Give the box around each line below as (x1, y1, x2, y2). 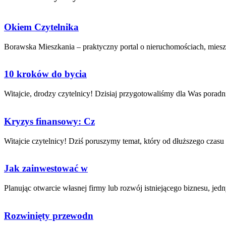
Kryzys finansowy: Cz (4, 116, 95, 127)
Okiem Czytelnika (4, 21, 79, 32)
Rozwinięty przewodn (4, 210, 93, 221)
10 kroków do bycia (4, 69, 87, 80)
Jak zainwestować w (4, 163, 88, 174)
